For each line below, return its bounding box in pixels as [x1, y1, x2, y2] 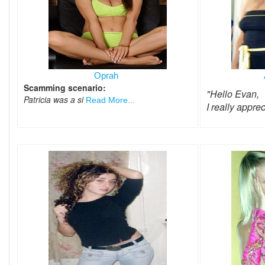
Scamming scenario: [24, 82, 106, 94]
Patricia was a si [24, 93, 86, 106]
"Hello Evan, [206, 87, 259, 101]
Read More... [86, 95, 135, 105]
